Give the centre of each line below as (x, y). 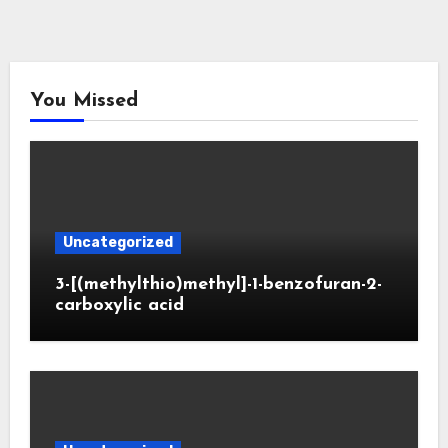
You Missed (83, 100)
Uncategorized (117, 242)
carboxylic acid (119, 305)
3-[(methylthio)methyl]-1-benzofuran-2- (218, 284)
